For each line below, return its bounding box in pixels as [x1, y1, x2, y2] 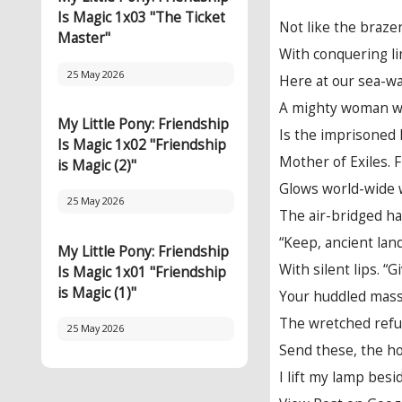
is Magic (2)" [57, 155, 136, 175]
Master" [57, 28, 110, 48]
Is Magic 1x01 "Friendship [57, 262, 226, 282]
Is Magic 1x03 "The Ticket [57, 7, 225, 27]
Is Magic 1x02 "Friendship [57, 135, 226, 154]
